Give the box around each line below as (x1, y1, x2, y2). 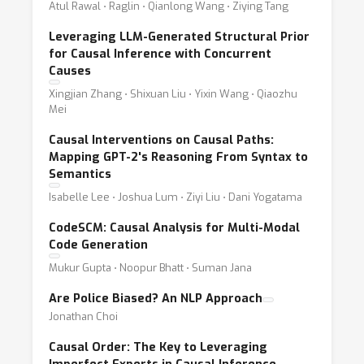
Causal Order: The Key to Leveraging (49, 340, 267, 355)
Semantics (49, 167, 111, 182)
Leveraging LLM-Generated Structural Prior (49, 29, 310, 45)
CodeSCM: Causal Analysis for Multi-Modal (49, 220, 300, 236)
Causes (49, 63, 91, 79)
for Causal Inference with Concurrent (49, 46, 271, 62)
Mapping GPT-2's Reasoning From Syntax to (49, 149, 308, 165)
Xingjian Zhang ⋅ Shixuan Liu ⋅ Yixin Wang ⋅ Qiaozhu (49, 87, 297, 101)
